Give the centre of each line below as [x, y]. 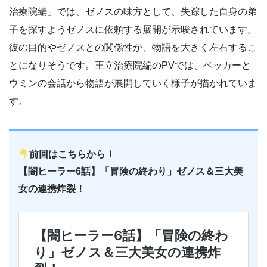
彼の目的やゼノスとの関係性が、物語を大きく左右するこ [133, 48]
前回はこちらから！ [72, 154]
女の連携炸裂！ [52, 189]
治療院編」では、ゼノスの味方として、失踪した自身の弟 [133, 12]
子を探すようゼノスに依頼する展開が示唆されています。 [133, 30]
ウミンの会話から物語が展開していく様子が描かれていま [133, 83]
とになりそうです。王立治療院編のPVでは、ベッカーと [130, 66]
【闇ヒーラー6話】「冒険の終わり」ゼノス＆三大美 [131, 172]
